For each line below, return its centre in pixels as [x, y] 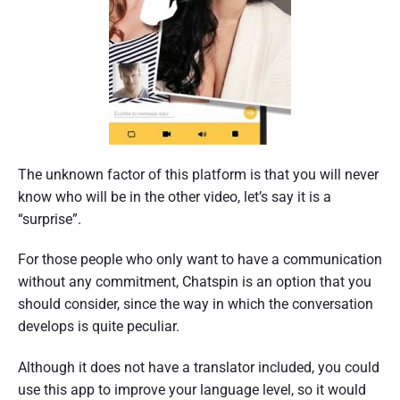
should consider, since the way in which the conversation [196, 304]
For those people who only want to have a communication [200, 260]
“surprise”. [50, 219]
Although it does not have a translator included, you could [199, 368]
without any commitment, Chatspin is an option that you [195, 282]
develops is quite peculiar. [99, 327]
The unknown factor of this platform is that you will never [198, 174]
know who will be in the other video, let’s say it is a [175, 196]
